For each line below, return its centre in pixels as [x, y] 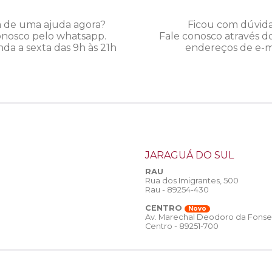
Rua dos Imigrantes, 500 [192, 181]
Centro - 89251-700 [182, 226]
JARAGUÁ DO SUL [189, 155]
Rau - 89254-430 [177, 190]
